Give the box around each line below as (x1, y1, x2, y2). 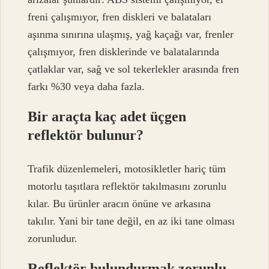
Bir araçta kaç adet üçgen (28, 108, 187, 124)
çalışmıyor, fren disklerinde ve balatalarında (28, 45, 220, 58)
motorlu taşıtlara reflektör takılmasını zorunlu (28, 180, 227, 193)
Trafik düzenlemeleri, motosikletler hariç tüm (28, 163, 226, 175)
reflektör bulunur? (28, 127, 144, 143)
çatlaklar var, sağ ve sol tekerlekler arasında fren (28, 62, 240, 75)
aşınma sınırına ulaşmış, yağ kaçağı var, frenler (28, 28, 234, 40)
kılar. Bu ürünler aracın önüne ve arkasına (28, 198, 211, 210)
